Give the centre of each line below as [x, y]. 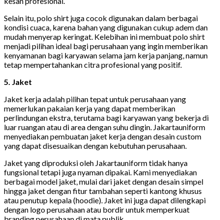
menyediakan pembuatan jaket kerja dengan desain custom [103, 137]
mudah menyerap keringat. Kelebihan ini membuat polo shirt [104, 37]
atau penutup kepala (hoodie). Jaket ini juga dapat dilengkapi [105, 200]
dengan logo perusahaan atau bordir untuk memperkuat [97, 210]
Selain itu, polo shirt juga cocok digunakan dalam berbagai [101, 18]
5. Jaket [18, 82]
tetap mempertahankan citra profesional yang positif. [93, 65]
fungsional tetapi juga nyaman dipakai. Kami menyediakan [100, 172]
